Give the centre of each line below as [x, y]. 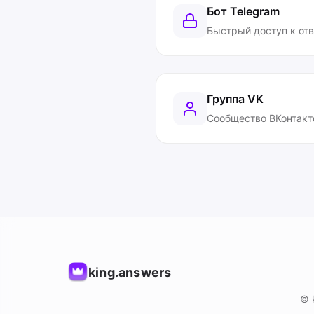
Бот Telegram [243, 11]
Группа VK [235, 99]
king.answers [130, 273]
